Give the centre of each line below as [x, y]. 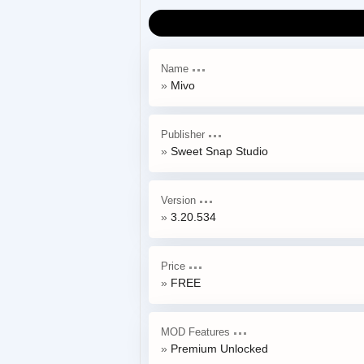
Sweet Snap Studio [219, 151]
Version [178, 200]
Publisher [183, 134]
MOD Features [195, 332]
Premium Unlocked [219, 349]
